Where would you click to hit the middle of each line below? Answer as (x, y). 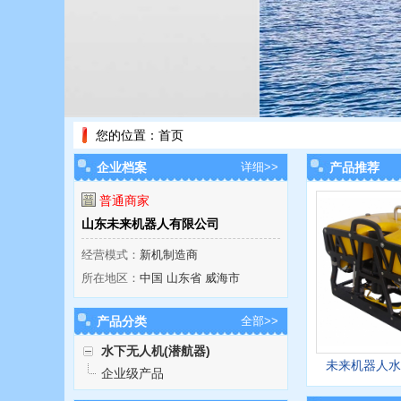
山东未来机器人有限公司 (150, 224)
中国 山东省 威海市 (190, 278)
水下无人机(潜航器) (156, 351)
